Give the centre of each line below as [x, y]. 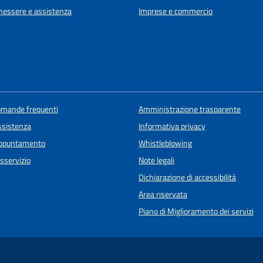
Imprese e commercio [176, 11]
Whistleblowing [165, 144]
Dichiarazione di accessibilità [187, 178]
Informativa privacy [172, 127]
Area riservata [163, 195]
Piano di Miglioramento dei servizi [196, 212]
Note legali [156, 161]
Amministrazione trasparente [189, 109]
